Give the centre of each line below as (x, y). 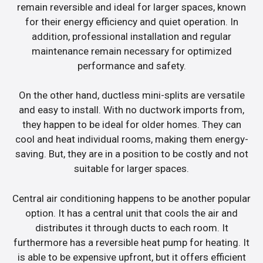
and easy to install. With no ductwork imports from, (131, 110)
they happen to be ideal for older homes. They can (131, 125)
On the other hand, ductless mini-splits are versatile (131, 95)
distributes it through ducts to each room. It (131, 227)
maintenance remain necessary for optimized (131, 51)
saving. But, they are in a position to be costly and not (131, 154)
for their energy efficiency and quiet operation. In (131, 21)
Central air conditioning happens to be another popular (131, 198)
